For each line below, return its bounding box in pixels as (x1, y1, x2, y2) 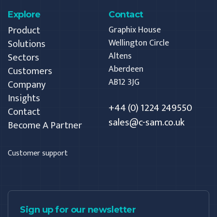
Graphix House (108, 23, 161, 38)
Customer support (8, 147, 68, 160)
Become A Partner (8, 117, 82, 134)
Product (8, 22, 40, 39)
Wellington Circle (108, 36, 169, 51)
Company (8, 77, 46, 93)
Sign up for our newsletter (20, 204, 136, 216)
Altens (108, 49, 132, 64)
